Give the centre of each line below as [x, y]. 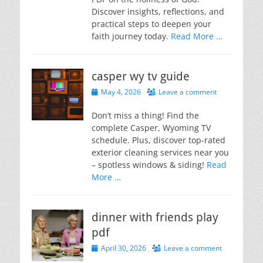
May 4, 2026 [121, 92]
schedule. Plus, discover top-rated [159, 140]
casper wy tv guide [141, 76]
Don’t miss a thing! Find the [145, 115]
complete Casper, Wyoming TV [151, 127]
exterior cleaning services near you [160, 152]
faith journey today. [131, 36]
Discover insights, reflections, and [158, 11]
